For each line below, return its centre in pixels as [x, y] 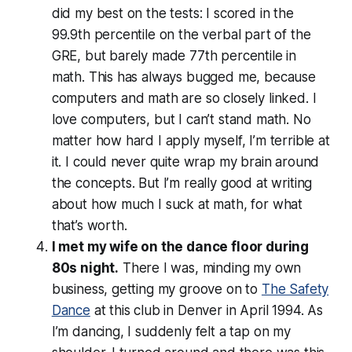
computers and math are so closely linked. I [184, 98]
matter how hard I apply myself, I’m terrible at [191, 140]
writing [292, 183]
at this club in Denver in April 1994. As [206, 310]
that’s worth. [89, 225]
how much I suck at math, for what [195, 204]
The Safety [295, 289]
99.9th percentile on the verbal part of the [181, 34]
